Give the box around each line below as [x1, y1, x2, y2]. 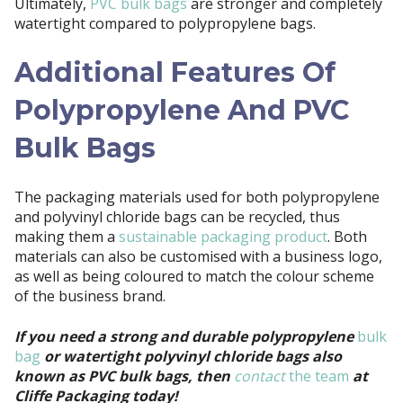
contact [234, 365, 285, 386]
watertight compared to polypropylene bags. [14, 13, 316, 34]
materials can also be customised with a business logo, [14, 246, 382, 267]
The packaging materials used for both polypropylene [14, 187, 380, 208]
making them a [14, 227, 119, 247]
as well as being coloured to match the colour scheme [14, 266, 374, 287]
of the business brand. [14, 286, 166, 307]
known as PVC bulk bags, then [14, 365, 234, 386]
